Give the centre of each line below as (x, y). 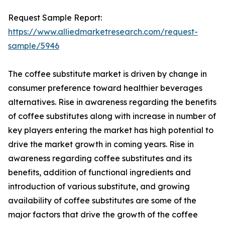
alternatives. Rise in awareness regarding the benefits (112, 102)
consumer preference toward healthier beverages (105, 88)
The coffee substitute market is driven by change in (107, 74)
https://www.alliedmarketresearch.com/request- (103, 32)
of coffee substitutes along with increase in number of (112, 116)
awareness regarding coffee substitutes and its (100, 158)
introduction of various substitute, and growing (99, 187)
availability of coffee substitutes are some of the (102, 201)
